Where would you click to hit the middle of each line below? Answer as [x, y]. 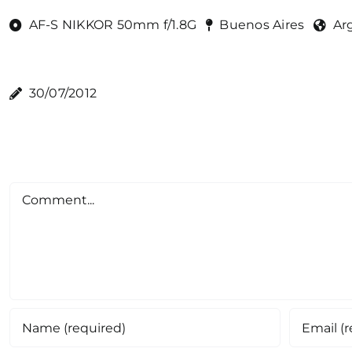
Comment [42, 192]
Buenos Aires [262, 25]
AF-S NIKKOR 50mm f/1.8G [113, 25]
